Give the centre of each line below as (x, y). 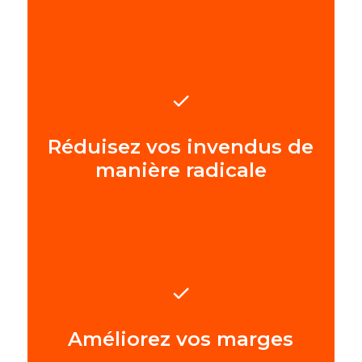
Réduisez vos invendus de (181, 146)
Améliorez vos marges (181, 339)
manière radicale (181, 170)
